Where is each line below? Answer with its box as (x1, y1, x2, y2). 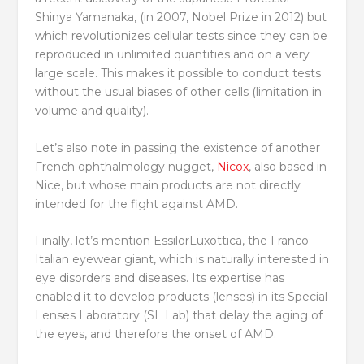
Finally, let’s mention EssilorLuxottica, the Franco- (34, 233, 313, 249)
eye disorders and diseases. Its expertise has (34, 271, 284, 286)
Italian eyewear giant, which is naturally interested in (34, 252, 329, 267)
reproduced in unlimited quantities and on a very (34, 47, 310, 63)
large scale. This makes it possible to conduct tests (34, 66, 321, 81)
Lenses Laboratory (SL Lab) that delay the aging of (34, 308, 323, 323)
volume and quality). (34, 103, 149, 119)
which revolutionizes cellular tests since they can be (34, 28, 327, 44)
